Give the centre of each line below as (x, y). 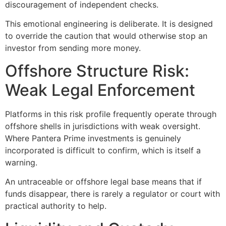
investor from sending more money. (73, 48)
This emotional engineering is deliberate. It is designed (109, 24)
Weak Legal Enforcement (100, 90)
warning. (21, 162)
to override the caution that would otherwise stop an (106, 36)
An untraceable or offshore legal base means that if (103, 182)
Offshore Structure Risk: (97, 71)
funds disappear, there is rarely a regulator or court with (112, 194)
